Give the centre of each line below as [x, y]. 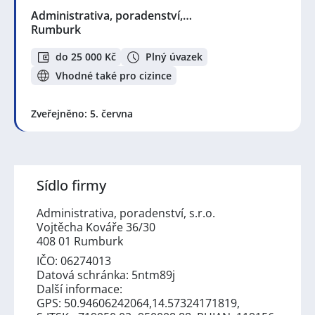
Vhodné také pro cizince [114, 75]
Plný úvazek [174, 57]
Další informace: [79, 289]
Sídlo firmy [71, 185]
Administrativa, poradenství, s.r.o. [126, 213]
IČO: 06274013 [74, 261]
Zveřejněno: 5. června [82, 113]
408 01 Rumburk [80, 241]
